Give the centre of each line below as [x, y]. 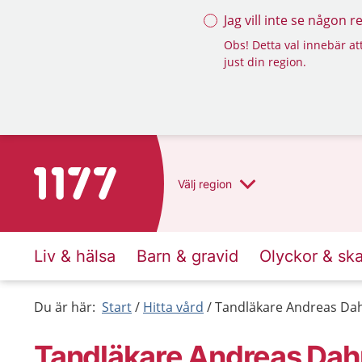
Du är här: [65, 307]
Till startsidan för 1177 [101, 177]
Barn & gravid [187, 256]
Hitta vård [173, 307]
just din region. [265, 62]
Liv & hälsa [75, 256]
